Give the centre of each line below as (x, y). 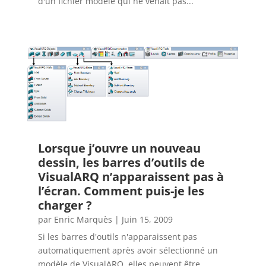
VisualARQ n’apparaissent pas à (131, 176)
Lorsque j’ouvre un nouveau (119, 148)
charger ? (65, 205)
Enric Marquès (83, 219)
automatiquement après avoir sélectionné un (128, 250)
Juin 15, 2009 (147, 219)
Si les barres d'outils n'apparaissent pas (117, 236)
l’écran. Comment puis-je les (121, 191)
